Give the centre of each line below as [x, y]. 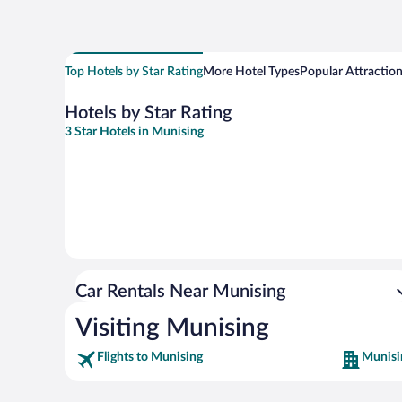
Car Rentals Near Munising [180, 292]
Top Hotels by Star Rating [134, 72]
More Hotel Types [251, 72]
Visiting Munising [172, 328]
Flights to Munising [150, 357]
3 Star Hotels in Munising [134, 132]
